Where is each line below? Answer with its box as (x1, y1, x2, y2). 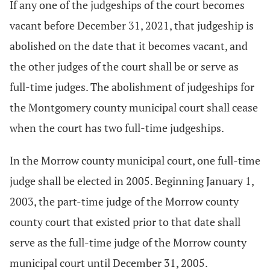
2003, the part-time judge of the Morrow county (10, 194, 239, 209)
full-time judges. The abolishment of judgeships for (10, 80, 254, 94)
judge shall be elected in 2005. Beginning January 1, (10, 174, 254, 188)
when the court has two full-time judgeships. (10, 121, 224, 135)
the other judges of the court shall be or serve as (10, 59, 239, 74)
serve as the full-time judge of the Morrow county (10, 235, 246, 250)
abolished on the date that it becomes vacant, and (10, 39, 248, 53)
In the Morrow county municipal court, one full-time (10, 153, 260, 168)
